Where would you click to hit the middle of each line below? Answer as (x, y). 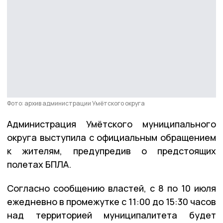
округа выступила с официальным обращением (111, 137)
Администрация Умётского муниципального (111, 124)
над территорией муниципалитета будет (111, 215)
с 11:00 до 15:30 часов (169, 201)
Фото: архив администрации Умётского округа (76, 103)
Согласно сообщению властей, (77, 188)
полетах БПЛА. (39, 164)
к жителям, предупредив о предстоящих (111, 151)
